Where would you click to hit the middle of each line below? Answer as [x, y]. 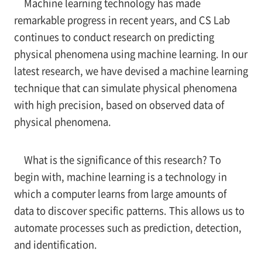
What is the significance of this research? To [122, 160]
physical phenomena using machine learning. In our [130, 54]
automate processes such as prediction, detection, [127, 228]
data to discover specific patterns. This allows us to [129, 211]
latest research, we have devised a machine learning [131, 71]
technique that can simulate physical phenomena [125, 88]
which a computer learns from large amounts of [120, 194]
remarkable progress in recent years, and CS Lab [122, 20]
